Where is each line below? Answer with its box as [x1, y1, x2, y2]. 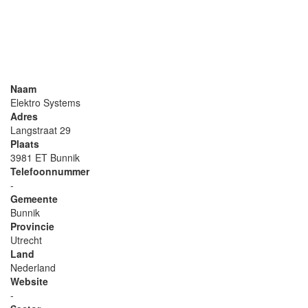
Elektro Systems [10, 96, 80, 109]
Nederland [10, 261, 56, 274]
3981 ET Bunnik [10, 151, 80, 164]
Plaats [10, 137, 39, 151]
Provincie [10, 219, 54, 233]
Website [10, 274, 48, 288]
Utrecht [10, 233, 42, 247]
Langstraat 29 [10, 123, 71, 137]
